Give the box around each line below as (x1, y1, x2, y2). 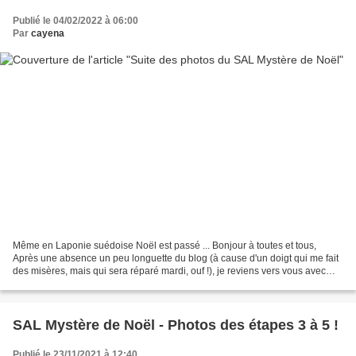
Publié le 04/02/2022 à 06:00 (13, 14, 138, 26)
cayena (31, 27, 64, 39)
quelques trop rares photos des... (13, 278, 154, 290)
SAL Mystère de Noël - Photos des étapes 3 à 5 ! (13, 317, 339, 334)
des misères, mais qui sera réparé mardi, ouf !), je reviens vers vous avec (13, 265, 326, 277)
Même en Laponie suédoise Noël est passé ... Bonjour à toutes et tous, (13, 240, 316, 252)
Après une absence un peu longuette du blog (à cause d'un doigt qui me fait (13, 253, 339, 265)
